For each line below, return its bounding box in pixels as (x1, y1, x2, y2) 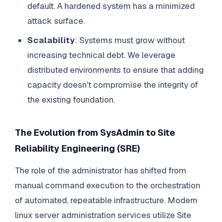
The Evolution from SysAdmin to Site (14, 126, 175, 138)
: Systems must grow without (75, 34, 185, 46)
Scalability (27, 34, 75, 46)
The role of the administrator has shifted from (14, 165, 186, 176)
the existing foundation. (27, 94, 115, 105)
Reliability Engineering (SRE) (14, 142, 140, 154)
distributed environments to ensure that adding (27, 64, 204, 75)
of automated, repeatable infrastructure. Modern (14, 195, 197, 206)
